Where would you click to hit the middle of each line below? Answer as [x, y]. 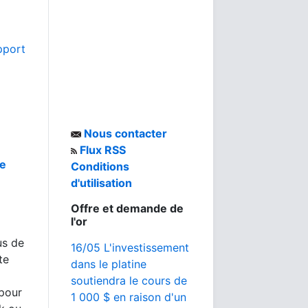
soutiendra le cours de [129, 280]
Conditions [100, 166]
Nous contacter [124, 133]
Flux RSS [101, 150]
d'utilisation [101, 183]
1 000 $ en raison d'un [129, 297]
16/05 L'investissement [130, 247]
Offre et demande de [127, 208]
